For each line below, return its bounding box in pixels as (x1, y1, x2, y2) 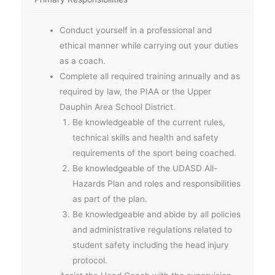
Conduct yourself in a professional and (60, 25, 212, 35)
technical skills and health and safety (72, 132, 219, 142)
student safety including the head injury (72, 239, 229, 250)
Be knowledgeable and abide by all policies (72, 209, 241, 219)
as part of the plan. (72, 193, 147, 204)
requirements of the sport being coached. (72, 147, 236, 158)
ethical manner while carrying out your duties (60, 40, 239, 50)
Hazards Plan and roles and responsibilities (72, 178, 241, 188)
